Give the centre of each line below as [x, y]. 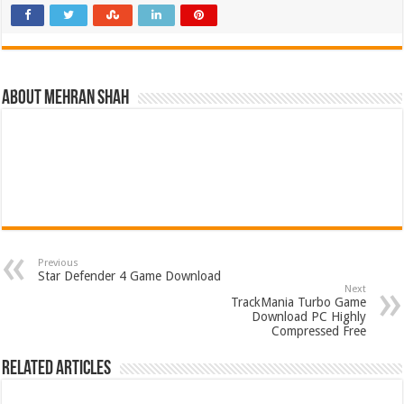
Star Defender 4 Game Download [130, 276]
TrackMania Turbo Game [298, 302]
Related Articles [57, 369]
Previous [59, 263]
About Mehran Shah [66, 99]
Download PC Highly [308, 317]
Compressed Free [318, 331]
